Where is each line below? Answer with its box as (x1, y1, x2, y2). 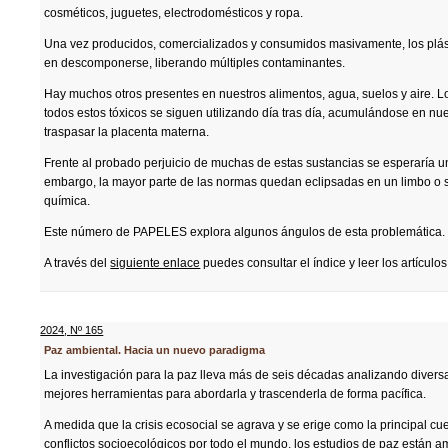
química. (44, 194, 91, 208)
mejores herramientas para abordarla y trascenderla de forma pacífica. (44, 387, 427, 401)
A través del (44, 256, 111, 270)
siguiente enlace (110, 256, 201, 270)
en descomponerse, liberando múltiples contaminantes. (44, 56, 346, 70)
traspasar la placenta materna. (44, 125, 210, 139)
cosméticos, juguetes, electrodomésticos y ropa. (44, 6, 304, 20)
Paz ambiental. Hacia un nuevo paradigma (44, 344, 266, 356)
